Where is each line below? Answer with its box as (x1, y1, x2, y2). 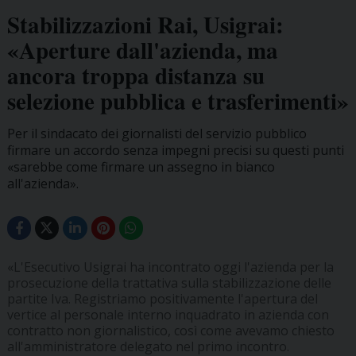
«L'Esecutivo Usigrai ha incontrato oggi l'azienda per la (6, 258, 334, 277)
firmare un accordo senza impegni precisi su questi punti (6, 141, 344, 159)
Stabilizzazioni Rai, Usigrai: (6, 7, 284, 41)
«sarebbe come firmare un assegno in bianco (6, 157, 275, 176)
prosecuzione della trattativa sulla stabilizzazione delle (6, 274, 331, 292)
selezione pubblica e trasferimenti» (6, 83, 349, 118)
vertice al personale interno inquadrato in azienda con (6, 306, 329, 324)
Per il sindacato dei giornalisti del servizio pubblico (6, 124, 307, 142)
